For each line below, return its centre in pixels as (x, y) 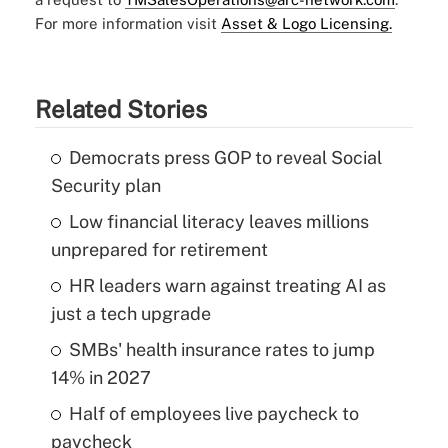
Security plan (105, 185)
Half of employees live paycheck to (213, 413)
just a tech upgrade (130, 313)
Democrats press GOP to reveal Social (225, 157)
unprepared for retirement (159, 249)
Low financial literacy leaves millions (218, 221)
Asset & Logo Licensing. (306, 23)
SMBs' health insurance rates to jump (221, 349)
